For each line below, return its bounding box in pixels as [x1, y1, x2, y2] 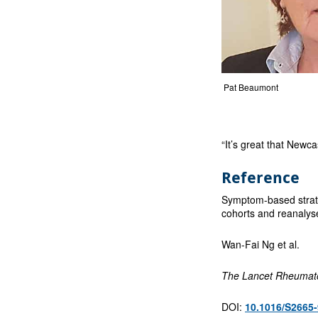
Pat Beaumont [224, 80, 279, 93]
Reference [221, 165, 300, 188]
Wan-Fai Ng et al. [221, 236, 300, 251]
